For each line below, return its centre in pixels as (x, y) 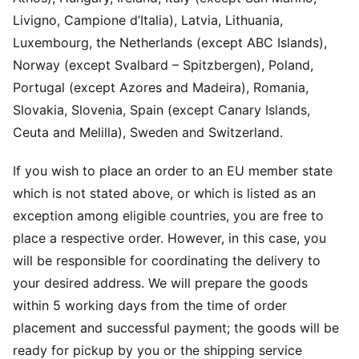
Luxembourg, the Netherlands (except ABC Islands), (170, 42)
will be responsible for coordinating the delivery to (167, 260)
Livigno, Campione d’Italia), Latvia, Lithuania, (148, 20)
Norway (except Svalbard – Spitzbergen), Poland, (163, 65)
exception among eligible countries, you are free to (168, 216)
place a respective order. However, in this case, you (169, 238)
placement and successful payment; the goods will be (176, 328)
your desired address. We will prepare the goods (160, 283)
